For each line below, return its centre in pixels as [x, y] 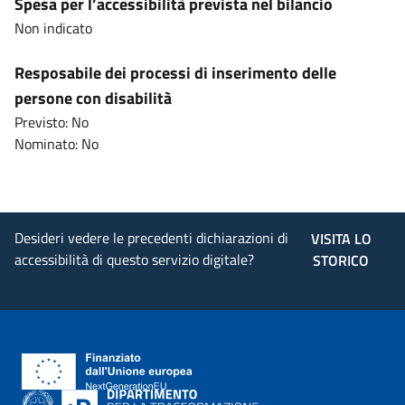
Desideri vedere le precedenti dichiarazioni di [151, 238]
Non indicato [53, 28]
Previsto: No [52, 122]
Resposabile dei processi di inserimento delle [175, 73]
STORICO [341, 260]
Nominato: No [57, 144]
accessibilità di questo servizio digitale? [134, 259]
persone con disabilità [93, 98]
